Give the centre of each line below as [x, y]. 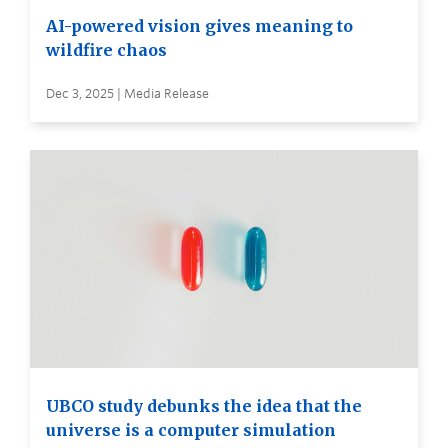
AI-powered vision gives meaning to [199, 25]
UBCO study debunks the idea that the [204, 405]
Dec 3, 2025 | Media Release [127, 93]
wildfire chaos [106, 49]
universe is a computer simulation [191, 429]
